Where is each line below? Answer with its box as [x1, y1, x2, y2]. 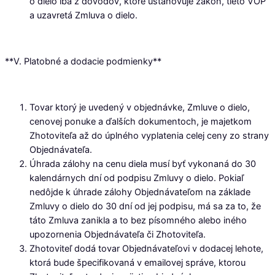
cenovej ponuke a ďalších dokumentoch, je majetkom [29, 116, 252, 128]
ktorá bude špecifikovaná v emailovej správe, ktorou [29, 257, 246, 269]
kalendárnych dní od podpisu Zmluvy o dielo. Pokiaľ [29, 172, 244, 184]
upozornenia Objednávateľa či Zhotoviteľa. [29, 229, 206, 241]
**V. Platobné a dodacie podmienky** [5, 56, 161, 68]
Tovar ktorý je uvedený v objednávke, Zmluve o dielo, [29, 102, 250, 114]
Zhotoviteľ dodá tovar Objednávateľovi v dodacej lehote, [29, 243, 263, 255]
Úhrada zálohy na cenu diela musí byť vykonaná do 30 [29, 158, 256, 170]
